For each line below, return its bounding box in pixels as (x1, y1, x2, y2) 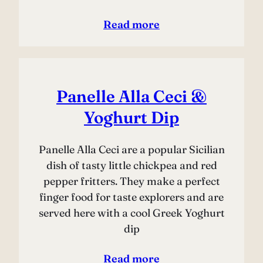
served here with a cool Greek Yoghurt (38, 206, 225, 220)
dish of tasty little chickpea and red (46, 159, 217, 173)
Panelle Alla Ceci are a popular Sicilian (38, 143, 225, 157)
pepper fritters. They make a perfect (43, 174, 220, 188)
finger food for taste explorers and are (39, 190, 224, 204)
